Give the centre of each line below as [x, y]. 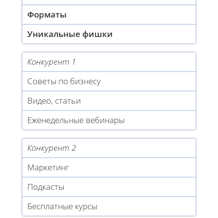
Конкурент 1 [52, 62]
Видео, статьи [54, 101]
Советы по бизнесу [64, 81]
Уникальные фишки [70, 34]
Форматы [47, 15]
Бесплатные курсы [62, 206]
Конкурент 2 [52, 148]
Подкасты [46, 187]
